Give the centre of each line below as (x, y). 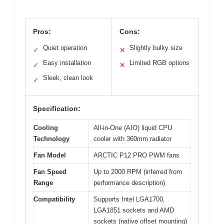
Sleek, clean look (68, 77)
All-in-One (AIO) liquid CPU (133, 127)
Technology (51, 138)
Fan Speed (50, 171)
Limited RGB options (159, 62)
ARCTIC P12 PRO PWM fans (136, 155)
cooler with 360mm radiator (132, 138)
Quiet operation (65, 47)
